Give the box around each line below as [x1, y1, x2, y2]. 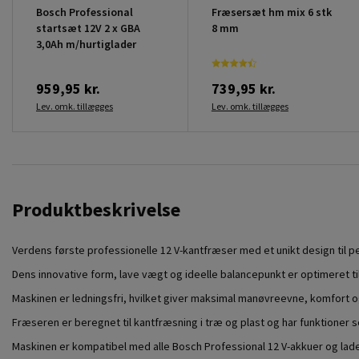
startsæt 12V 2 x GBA [36, 20, 140, 35]
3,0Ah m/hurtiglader [36, 36, 136, 51]
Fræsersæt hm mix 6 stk [211, 4, 332, 19]
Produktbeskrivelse [12, 196, 180, 222]
